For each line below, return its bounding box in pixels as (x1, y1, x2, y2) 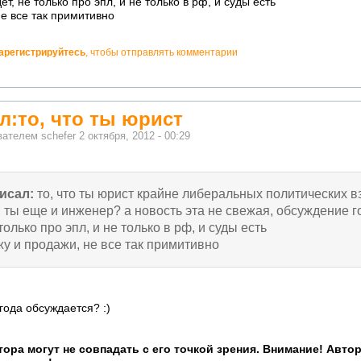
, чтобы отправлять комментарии (85, 46, 238, 58)
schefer (41, 131, 76, 143)
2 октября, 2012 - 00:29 (79, 131, 190, 143)
